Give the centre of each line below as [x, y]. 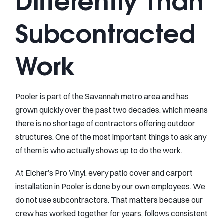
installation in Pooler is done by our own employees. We [110, 187]
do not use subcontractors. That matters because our [109, 200]
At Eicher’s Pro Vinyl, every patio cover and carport [104, 173]
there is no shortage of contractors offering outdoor [105, 123]
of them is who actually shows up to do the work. [99, 150]
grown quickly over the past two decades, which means [112, 110]
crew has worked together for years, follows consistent [112, 214]
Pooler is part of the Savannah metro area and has [102, 96]
